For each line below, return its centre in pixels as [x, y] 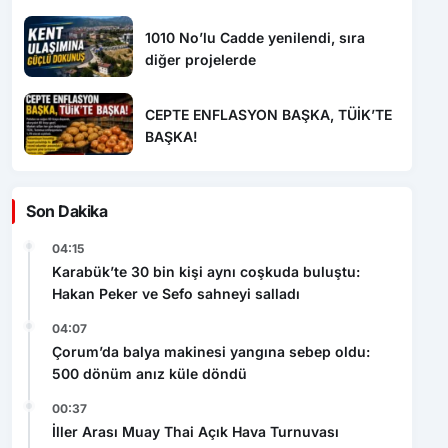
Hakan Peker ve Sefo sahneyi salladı [176, 294]
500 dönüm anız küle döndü [149, 374]
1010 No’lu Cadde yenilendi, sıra [255, 37]
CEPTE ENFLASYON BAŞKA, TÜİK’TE [269, 115]
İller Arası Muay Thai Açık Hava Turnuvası [195, 432]
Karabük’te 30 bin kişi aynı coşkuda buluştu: [206, 272]
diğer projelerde [201, 59]
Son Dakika [67, 211]
